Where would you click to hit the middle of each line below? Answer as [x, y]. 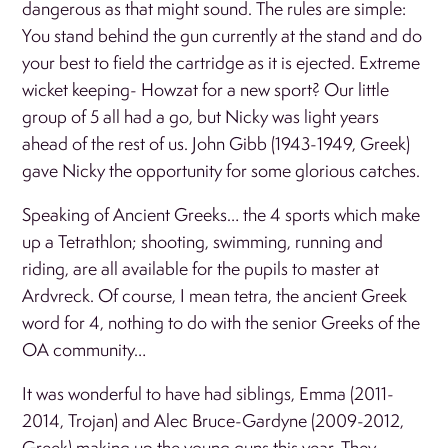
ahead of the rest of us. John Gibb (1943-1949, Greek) [216, 143]
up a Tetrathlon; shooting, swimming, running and [203, 241]
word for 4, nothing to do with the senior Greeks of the [221, 322]
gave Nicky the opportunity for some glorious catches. [223, 170]
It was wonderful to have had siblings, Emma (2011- [208, 393]
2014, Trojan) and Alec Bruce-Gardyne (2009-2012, [213, 420]
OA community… [84, 349]
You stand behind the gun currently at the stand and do [222, 35]
